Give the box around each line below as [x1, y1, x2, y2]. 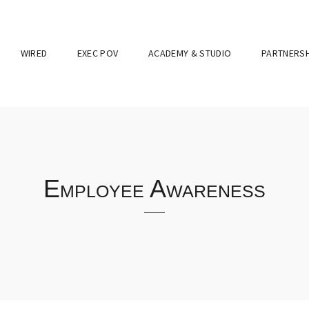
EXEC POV [77, 47, 119, 59]
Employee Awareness [43, 175, 266, 203]
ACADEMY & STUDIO [148, 47, 232, 59]
